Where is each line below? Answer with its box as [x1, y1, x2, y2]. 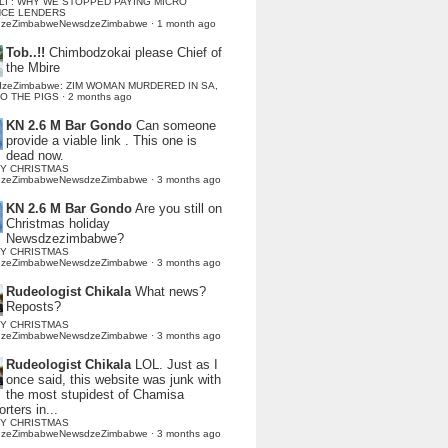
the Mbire [6, 60, 60, 75]
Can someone [136, 118, 216, 133]
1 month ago [157, 18, 216, 29]
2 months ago [68, 91, 132, 102]
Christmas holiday [6, 216, 110, 231]
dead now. [6, 148, 64, 163]
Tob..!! [6, 45, 45, 60]
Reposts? [6, 299, 61, 314]
